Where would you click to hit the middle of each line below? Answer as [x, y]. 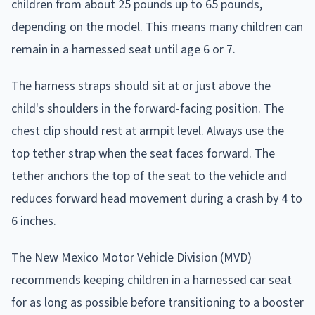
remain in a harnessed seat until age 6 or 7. [123, 49]
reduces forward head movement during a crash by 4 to [157, 198]
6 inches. [34, 221]
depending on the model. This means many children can [157, 27]
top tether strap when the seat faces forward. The [143, 153]
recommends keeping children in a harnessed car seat [152, 280]
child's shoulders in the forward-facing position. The [148, 108]
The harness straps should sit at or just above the [141, 86]
